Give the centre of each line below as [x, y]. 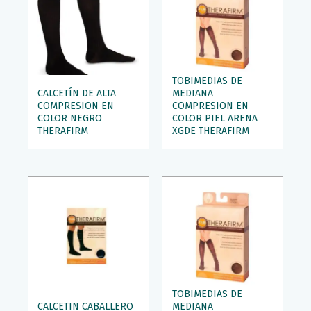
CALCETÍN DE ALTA [77, 93]
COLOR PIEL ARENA [215, 118]
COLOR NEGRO [70, 118]
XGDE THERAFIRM [211, 131]
